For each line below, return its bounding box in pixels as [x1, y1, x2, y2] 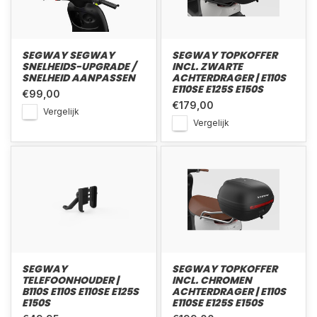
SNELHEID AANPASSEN [22, 71, 135, 85]
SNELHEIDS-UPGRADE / [22, 59, 136, 74]
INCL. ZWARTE [171, 59, 243, 74]
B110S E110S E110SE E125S [22, 284, 139, 299]
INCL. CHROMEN [171, 273, 252, 287]
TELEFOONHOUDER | [22, 273, 119, 287]
